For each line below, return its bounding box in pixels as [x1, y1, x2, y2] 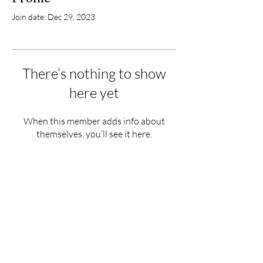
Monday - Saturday [51, 248, 137, 261]
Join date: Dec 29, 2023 [12, 12, 95, 22]
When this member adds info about [23, 115, 165, 127]
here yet [69, 84, 119, 102]
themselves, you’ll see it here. [36, 128, 152, 140]
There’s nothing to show [22, 65, 166, 82]
